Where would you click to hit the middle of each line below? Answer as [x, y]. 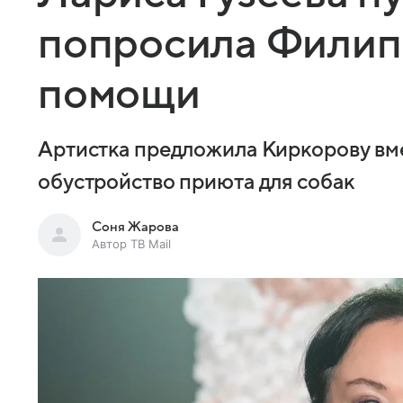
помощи [119, 94]
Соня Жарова [135, 226]
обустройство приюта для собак [196, 182]
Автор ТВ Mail [131, 243]
